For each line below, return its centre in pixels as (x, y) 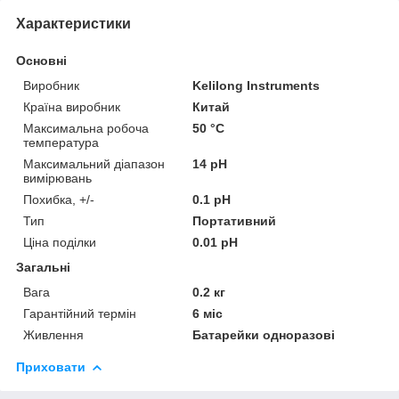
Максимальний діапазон (94, 163)
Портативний (235, 220)
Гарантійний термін (80, 313)
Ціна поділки (60, 242)
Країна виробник (72, 106)
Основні (41, 60)
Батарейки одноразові (264, 334)
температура (61, 142)
